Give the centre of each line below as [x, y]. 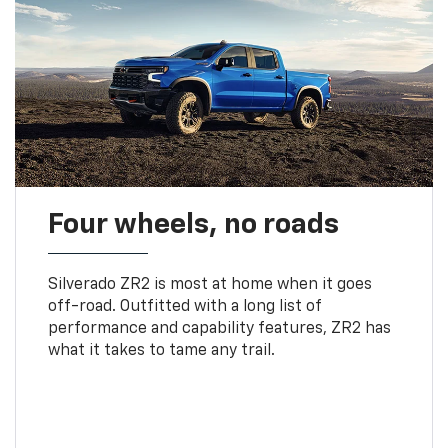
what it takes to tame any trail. [161, 351]
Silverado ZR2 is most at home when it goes [209, 285]
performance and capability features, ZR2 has [219, 329]
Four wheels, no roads [193, 225]
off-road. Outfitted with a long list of [184, 307]
